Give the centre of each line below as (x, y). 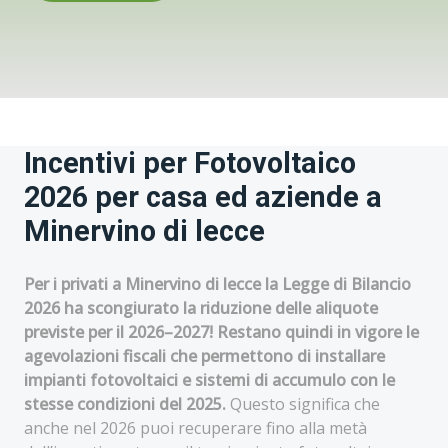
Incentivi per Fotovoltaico (190, 163)
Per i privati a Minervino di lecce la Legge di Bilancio (217, 284)
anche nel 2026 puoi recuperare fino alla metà (195, 428)
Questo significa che (303, 404)
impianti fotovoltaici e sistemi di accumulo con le (209, 380)
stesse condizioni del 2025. (125, 404)
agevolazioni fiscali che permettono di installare (204, 356)
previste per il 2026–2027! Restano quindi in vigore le (221, 332)
